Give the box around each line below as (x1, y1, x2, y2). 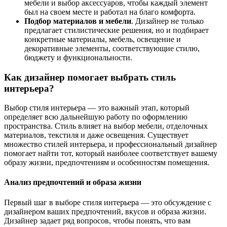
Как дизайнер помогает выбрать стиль (4, 71, 176, 83)
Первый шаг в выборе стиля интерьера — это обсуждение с (4, 198, 211, 207)
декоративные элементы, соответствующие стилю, (24, 44, 200, 53)
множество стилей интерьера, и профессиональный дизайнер (4, 140, 217, 149)
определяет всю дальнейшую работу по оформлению (4, 112, 187, 122)
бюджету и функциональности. (24, 53, 132, 62)
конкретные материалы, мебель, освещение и (24, 34, 181, 44)
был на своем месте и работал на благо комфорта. (24, 7, 196, 16)
